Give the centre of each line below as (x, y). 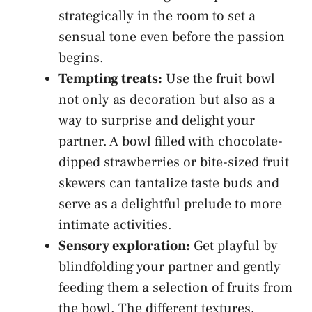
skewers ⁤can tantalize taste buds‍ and (169, 183)
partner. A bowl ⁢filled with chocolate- (171, 141)
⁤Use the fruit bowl (219, 78)
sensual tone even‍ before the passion (172, 37)
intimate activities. (115, 225)
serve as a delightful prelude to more (170, 204)
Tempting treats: (110, 78)
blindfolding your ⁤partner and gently (170, 266)
